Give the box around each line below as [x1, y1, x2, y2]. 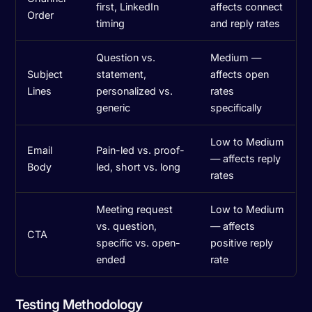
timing [96, 17, 125, 29]
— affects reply [210, 152, 281, 164]
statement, [96, 68, 147, 80]
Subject [27, 68, 63, 80]
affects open [210, 68, 270, 80]
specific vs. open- [96, 236, 181, 249]
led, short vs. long [96, 160, 181, 173]
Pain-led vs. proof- [96, 143, 185, 156]
